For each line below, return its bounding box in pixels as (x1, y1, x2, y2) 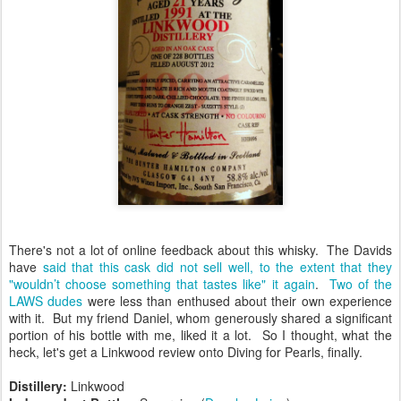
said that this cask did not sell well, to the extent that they (42, 257, 393, 276)
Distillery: (9, 376, 71, 395)
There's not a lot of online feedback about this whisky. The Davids (9, 240, 392, 259)
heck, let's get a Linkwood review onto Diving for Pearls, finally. (9, 342, 363, 361)
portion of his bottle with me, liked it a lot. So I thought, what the (9, 325, 392, 344)
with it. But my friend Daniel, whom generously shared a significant (9, 308, 392, 327)
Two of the (328, 274, 393, 293)
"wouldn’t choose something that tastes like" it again (9, 274, 315, 293)
